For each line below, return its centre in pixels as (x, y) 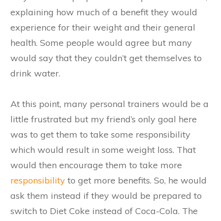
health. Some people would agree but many (101, 42)
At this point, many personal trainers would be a (110, 104)
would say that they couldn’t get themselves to (106, 58)
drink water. (35, 73)
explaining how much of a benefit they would (104, 12)
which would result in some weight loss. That (103, 149)
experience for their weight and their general (103, 27)
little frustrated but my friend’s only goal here (104, 119)
